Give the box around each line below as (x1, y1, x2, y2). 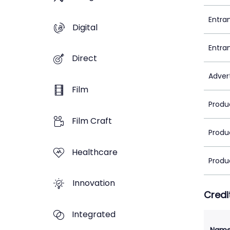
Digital (72, 21, 98, 33)
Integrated (72, 208, 116, 221)
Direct (72, 52, 97, 65)
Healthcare (72, 146, 118, 158)
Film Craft (72, 114, 112, 127)
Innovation (72, 177, 115, 189)
